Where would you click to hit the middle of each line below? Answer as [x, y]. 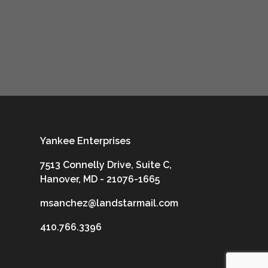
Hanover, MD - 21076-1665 [100, 179]
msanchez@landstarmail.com [109, 203]
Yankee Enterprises [85, 141]
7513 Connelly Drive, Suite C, [106, 165]
